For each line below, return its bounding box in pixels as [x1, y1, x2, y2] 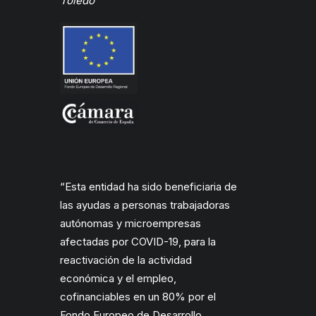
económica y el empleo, [60, 272, 176, 286]
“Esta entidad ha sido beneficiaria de [60, 180, 237, 194]
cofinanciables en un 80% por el [60, 290, 216, 304]
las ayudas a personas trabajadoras [60, 198, 230, 212]
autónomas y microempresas [60, 217, 201, 231]
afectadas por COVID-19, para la [60, 235, 216, 249]
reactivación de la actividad [60, 253, 192, 267]
